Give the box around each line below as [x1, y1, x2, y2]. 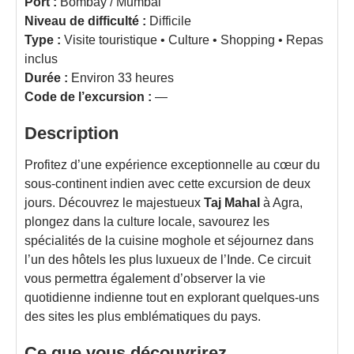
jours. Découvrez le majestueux [24, 196, 204, 209]
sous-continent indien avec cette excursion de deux [24, 177, 311, 190]
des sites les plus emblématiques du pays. [24, 310, 261, 323]
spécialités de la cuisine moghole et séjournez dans [24, 234, 314, 247]
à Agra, [260, 196, 303, 209]
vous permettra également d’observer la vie [24, 272, 265, 285]
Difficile [146, 14, 191, 28]
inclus [24, 52, 58, 66]
